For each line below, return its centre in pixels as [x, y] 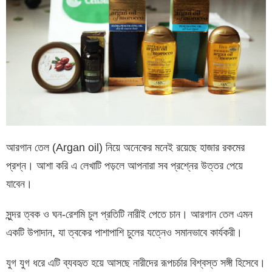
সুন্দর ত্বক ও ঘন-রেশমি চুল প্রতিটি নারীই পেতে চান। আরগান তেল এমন [129, 214]
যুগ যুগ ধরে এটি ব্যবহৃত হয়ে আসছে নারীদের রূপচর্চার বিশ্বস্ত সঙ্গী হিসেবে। [136, 263]
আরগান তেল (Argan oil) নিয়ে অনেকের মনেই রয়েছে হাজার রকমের [125, 147]
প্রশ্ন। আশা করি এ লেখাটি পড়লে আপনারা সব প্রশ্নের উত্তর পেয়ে [124, 165]
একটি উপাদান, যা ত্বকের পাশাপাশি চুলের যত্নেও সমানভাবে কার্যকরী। [124, 232]
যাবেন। [19, 184]
